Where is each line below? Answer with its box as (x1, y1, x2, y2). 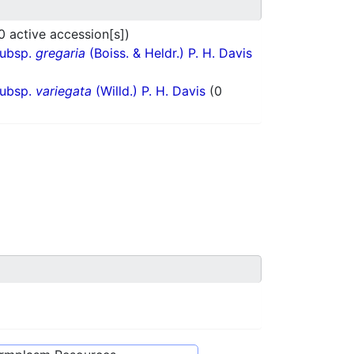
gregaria (36, 45, 85, 62)
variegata (36, 83, 92, 100)
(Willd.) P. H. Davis (92, 83, 209, 100)
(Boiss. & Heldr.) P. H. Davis (85, 45, 252, 62)
